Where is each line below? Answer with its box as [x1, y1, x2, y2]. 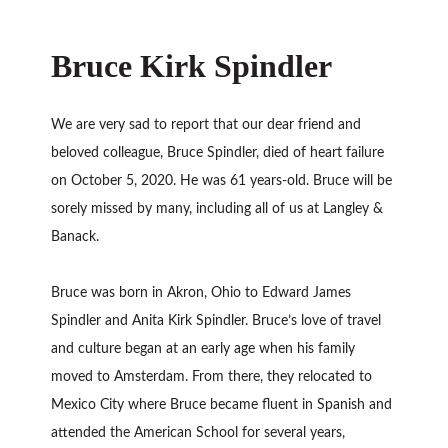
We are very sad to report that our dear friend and [51, 118, 362, 133]
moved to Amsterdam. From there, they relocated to [51, 370, 373, 385]
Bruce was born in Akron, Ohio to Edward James [51, 286, 352, 301]
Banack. [51, 230, 100, 245]
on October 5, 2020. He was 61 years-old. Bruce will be [51, 174, 393, 189]
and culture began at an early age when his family [51, 342, 356, 357]
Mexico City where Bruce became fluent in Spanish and [51, 398, 393, 413]
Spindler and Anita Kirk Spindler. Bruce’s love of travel [51, 314, 382, 329]
